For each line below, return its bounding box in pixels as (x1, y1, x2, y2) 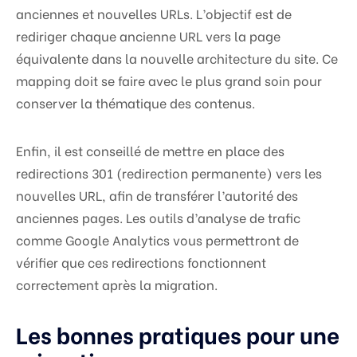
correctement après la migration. (16, 274, 218, 293)
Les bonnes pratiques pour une (16, 317, 339, 350)
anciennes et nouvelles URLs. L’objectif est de (16, 3, 292, 22)
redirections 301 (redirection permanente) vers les (16, 163, 322, 182)
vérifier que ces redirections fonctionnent (16, 252, 266, 271)
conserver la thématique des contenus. (16, 92, 255, 112)
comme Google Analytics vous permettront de (16, 229, 299, 249)
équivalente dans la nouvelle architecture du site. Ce (16, 48, 338, 67)
